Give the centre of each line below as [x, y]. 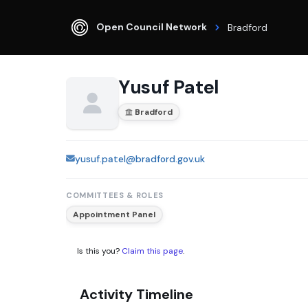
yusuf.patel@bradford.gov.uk [140, 159]
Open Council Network [152, 26]
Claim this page [152, 251]
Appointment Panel [114, 214]
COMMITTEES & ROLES [115, 195]
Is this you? [99, 251]
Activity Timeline [136, 295]
